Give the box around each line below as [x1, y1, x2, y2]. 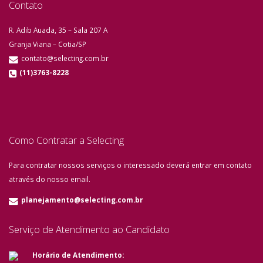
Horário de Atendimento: [32, 250, 124, 259]
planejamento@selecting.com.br [21, 195, 143, 204]
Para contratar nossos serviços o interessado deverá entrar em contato [9, 160, 252, 170]
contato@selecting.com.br [19, 53, 109, 63]
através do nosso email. [9, 174, 90, 184]
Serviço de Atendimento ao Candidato [9, 223, 170, 236]
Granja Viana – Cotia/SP [9, 39, 86, 49]
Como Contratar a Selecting [9, 134, 124, 147]
